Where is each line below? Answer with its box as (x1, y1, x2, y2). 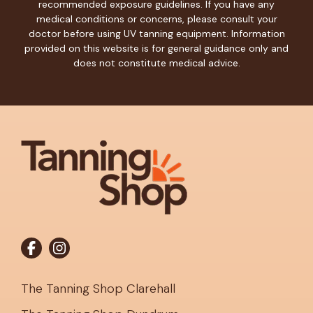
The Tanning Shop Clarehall (21, 279, 175, 297)
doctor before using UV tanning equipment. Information (28, 27, 285, 40)
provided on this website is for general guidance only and (24, 41, 289, 54)
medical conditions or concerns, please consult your (36, 12, 277, 25)
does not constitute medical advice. (73, 56, 240, 69)
